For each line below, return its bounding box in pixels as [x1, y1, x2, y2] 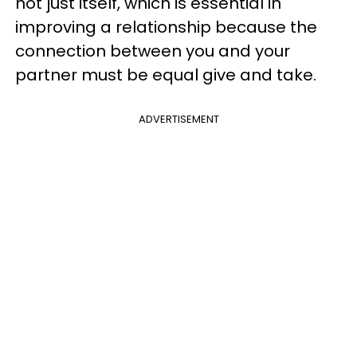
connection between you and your [15, 40, 290, 62]
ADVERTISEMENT [138, 112, 219, 127]
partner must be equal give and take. [15, 64, 316, 86]
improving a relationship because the [15, 16, 317, 38]
